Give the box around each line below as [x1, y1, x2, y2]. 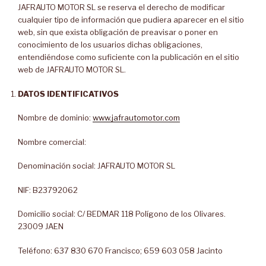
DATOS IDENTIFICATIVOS [18, 88, 119, 99]
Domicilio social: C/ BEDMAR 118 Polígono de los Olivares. [18, 209, 226, 218]
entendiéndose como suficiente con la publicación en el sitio [18, 52, 239, 62]
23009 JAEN [18, 221, 64, 231]
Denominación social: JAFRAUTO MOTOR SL [18, 161, 175, 170]
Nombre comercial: [18, 137, 86, 147]
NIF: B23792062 [18, 185, 78, 195]
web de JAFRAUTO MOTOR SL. [18, 65, 126, 74]
